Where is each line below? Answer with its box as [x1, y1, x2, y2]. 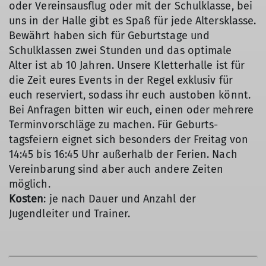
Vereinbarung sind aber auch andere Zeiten [9, 162, 224, 176]
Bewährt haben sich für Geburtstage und [9, 28, 210, 42]
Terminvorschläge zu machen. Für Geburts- [9, 118, 218, 131]
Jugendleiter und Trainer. [9, 207, 131, 220]
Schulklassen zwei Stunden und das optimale [9, 43, 232, 57]
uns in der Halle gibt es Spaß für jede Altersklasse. [9, 14, 256, 27]
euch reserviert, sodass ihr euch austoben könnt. [9, 88, 251, 102]
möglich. [9, 177, 50, 191]
